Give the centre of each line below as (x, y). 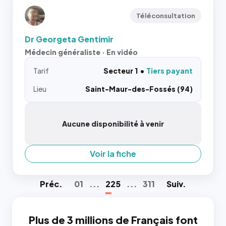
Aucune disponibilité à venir (113, 124)
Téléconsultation (166, 16)
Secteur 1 (121, 71)
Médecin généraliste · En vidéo (81, 52)
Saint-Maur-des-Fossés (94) (139, 89)
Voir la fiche (113, 154)
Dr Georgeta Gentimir (69, 39)
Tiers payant (169, 71)
